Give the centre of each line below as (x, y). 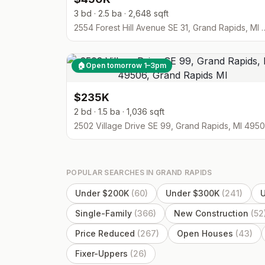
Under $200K (102, 193)
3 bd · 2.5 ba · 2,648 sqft (121, 13)
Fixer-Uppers (101, 253)
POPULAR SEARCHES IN (111, 172)
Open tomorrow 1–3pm (126, 65)
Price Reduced (105, 233)
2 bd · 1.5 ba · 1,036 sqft (119, 112)
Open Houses (205, 233)
